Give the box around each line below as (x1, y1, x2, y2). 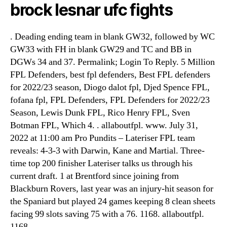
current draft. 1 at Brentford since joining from (10, 170, 179, 182)
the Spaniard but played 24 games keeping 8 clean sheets (10, 196, 215, 207)
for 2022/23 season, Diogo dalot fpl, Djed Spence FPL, (10, 82, 210, 93)
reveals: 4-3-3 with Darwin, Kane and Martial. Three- (10, 145, 205, 157)
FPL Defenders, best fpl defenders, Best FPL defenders (10, 69, 210, 81)
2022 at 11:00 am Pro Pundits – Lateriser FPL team (10, 132, 195, 144)
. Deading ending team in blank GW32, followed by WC (10, 31, 215, 43)
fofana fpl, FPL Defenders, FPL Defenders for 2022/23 (10, 94, 210, 106)
